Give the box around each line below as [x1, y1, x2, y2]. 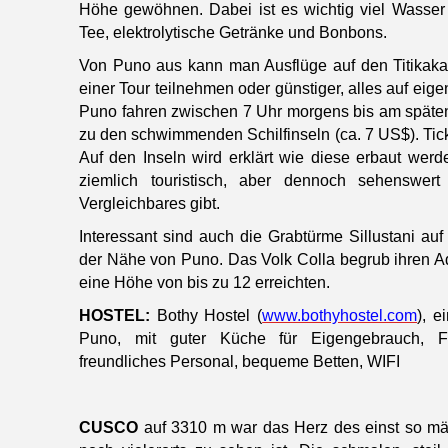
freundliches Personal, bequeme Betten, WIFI [79, 353, 400, 371]
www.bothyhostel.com [262, 307, 418, 325]
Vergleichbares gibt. [79, 195, 220, 213]
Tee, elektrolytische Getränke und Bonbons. [79, 24, 387, 42]
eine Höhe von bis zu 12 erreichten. [79, 274, 330, 292]
